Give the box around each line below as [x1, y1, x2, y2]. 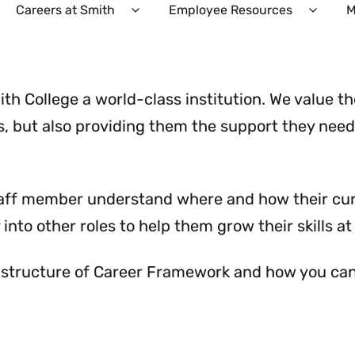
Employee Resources [169, 2, 292, 17]
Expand [135, 10, 181, 26]
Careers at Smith [16, 2, 115, 17]
